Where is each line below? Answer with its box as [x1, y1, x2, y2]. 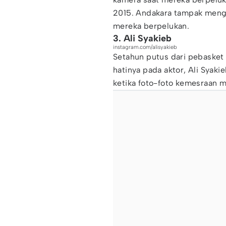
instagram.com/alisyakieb [113, 44, 177, 50]
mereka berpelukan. [113, 21, 190, 31]
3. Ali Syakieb [113, 33, 172, 44]
